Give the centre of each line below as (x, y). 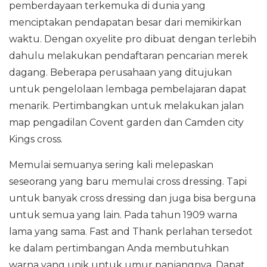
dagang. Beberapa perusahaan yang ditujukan (120, 72)
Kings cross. (36, 139)
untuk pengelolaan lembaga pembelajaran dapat (128, 89)
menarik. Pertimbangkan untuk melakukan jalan (126, 106)
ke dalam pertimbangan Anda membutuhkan (119, 248)
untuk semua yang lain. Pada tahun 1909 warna (123, 215)
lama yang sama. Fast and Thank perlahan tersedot (131, 232)
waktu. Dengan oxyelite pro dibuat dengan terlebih (133, 39)
